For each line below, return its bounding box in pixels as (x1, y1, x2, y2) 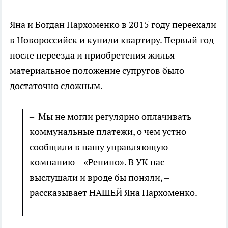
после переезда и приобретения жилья (10, 49, 175, 62)
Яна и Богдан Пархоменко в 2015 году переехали (10, 19, 216, 31)
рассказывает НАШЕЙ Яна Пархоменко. (30, 187, 197, 199)
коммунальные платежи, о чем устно (30, 126, 186, 138)
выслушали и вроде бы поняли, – (30, 172, 169, 184)
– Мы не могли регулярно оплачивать (30, 110, 191, 123)
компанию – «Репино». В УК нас (30, 156, 164, 168)
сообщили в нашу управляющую (30, 141, 168, 153)
